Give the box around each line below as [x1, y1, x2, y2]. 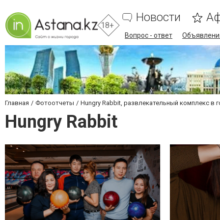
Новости [136, 10, 181, 24]
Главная [5, 99, 29, 107]
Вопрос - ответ [125, 31, 173, 39]
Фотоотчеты [35, 99, 74, 107]
